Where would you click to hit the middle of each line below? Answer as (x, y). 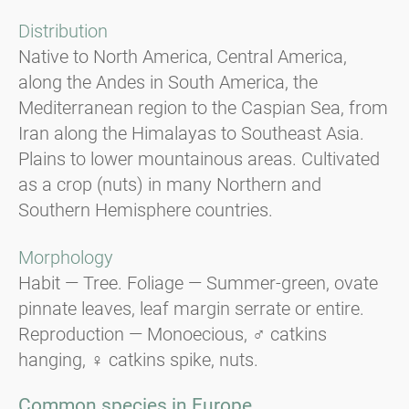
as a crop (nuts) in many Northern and (170, 185)
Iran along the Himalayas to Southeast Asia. (191, 134)
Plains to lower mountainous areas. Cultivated (199, 159)
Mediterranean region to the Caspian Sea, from (203, 108)
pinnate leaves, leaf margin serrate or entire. (191, 309)
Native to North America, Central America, (183, 57)
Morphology (66, 258)
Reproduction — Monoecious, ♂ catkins (173, 335)
